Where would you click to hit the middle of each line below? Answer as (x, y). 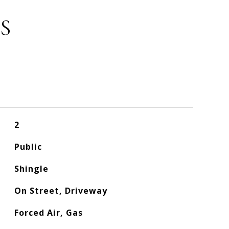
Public (28, 147)
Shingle (31, 169)
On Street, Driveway (61, 191)
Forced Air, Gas (48, 213)
